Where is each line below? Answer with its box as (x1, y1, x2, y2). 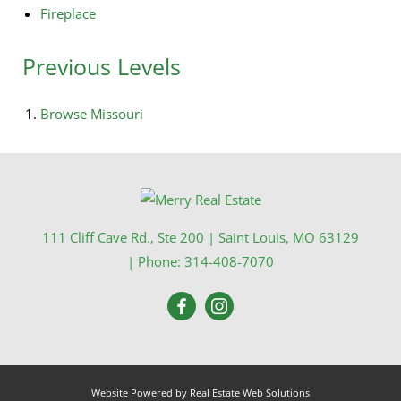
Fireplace (40, 4, 96, 23)
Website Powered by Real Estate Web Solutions (91, 385, 310, 399)
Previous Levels (22, 51, 181, 82)
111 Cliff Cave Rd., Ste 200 (42, 227, 204, 246)
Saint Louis (218, 227, 286, 246)
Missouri (90, 105, 143, 124)
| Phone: (127, 252, 184, 270)
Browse (40, 105, 90, 124)
